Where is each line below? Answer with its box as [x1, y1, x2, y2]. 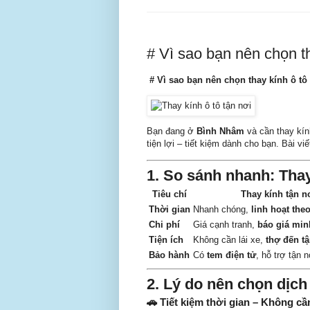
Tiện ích [149, 235, 183, 246]
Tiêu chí [152, 189, 187, 200]
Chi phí [149, 219, 180, 230]
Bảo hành [149, 250, 190, 261]
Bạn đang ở [147, 126, 197, 137]
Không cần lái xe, [193, 235, 266, 246]
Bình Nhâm [197, 126, 244, 137]
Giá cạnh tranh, [193, 219, 257, 230]
